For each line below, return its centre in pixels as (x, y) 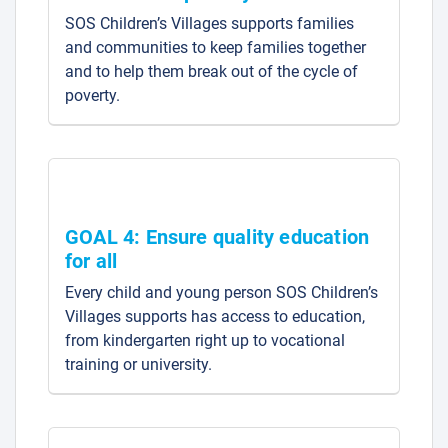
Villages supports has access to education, (215, 317)
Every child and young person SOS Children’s (221, 293)
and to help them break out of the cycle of (211, 71)
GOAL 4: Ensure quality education (217, 237)
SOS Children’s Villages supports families (209, 23)
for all (91, 261)
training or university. (138, 365)
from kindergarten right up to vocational (205, 341)
